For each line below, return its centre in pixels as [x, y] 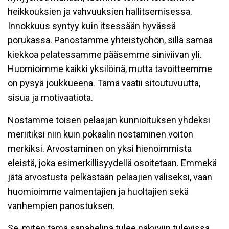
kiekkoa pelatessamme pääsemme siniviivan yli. [105, 55]
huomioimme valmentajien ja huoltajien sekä [98, 192]
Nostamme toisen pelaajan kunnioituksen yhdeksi [109, 120]
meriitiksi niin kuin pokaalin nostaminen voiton [100, 134]
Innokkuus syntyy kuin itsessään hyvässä [92, 26]
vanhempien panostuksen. [61, 206]
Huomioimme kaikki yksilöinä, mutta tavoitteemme [110, 69]
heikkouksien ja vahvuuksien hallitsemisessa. [100, 12]
